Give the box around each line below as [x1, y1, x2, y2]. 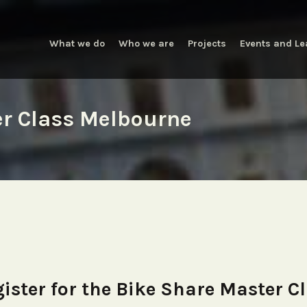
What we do [49, 38, 105, 49]
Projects [188, 38, 226, 49]
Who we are [119, 38, 174, 49]
